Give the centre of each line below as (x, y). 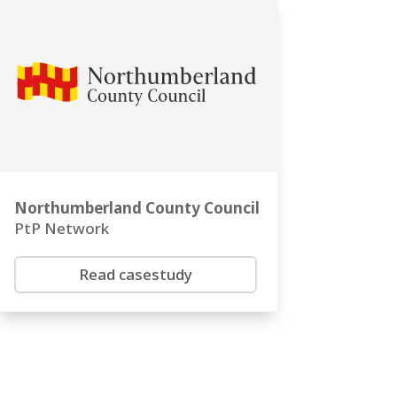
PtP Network (61, 229)
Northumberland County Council (136, 208)
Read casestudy (135, 275)
